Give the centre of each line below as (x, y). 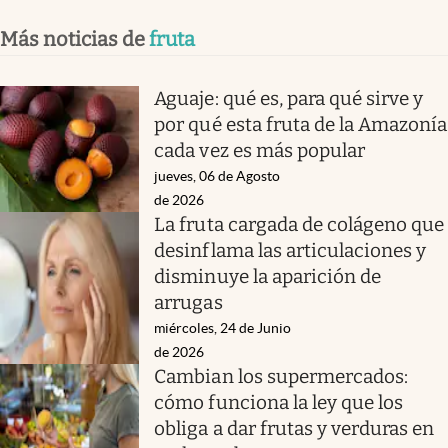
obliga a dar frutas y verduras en (294, 428)
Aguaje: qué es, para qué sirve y (289, 98)
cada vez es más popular (260, 150)
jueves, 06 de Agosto (217, 175)
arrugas (188, 302)
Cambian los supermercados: (281, 376)
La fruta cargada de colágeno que (299, 224)
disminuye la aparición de (268, 276)
